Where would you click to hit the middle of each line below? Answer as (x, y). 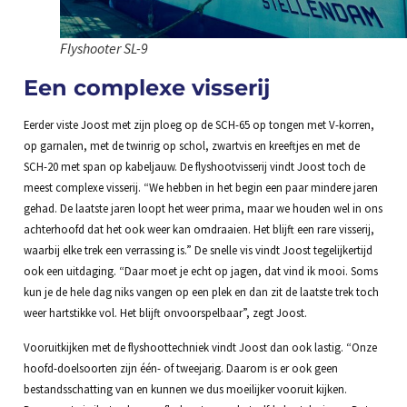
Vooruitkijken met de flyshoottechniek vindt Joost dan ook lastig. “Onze (200, 347)
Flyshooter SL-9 (104, 49)
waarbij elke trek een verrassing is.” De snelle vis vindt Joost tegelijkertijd (198, 250)
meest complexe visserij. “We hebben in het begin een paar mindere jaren (200, 188)
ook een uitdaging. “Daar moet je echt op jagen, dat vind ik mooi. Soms (200, 271)
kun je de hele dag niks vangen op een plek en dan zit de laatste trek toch (201, 292)
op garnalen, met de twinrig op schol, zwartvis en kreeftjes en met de (191, 146)
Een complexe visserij (146, 88)
